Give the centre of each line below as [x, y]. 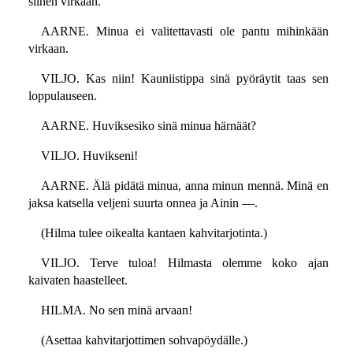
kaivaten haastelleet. [78, 281]
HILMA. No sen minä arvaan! [116, 310]
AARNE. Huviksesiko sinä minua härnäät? [148, 126]
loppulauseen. [62, 96]
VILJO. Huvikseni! [89, 156]
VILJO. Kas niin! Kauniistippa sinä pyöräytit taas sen [184, 79]
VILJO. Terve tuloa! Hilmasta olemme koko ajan [184, 263]
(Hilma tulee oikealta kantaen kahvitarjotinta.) [154, 233]
